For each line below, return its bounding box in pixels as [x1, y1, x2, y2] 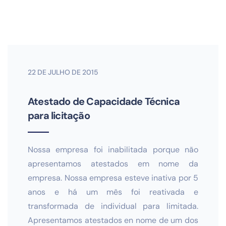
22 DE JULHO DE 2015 [28, 68, 98, 77]
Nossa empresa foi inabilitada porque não [28, 144, 198, 155]
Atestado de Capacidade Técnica [28, 95, 180, 108]
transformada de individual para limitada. [28, 201, 198, 211]
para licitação [28, 109, 90, 122]
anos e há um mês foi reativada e [28, 187, 198, 197]
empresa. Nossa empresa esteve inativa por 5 [28, 173, 198, 183]
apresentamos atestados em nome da [28, 158, 198, 169]
